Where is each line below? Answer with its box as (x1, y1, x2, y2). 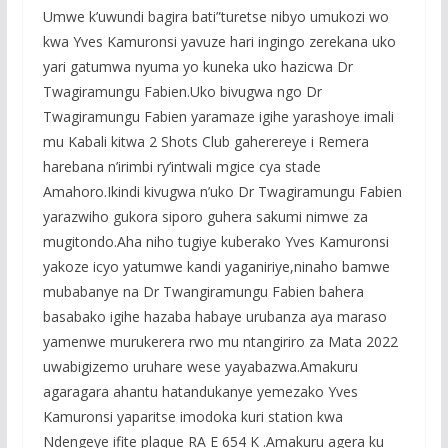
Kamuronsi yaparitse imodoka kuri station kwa (42, 407, 343, 427)
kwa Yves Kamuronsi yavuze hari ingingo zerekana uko (42, 32, 396, 52)
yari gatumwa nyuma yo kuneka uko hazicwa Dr (42, 57, 353, 77)
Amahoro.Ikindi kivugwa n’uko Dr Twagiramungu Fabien (42, 182, 402, 202)
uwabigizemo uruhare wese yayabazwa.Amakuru (42, 357, 358, 377)
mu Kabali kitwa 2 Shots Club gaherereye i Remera (42, 132, 369, 152)
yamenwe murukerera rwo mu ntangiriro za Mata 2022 (42, 332, 398, 352)
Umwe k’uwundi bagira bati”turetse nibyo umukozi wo (42, 7, 389, 27)
